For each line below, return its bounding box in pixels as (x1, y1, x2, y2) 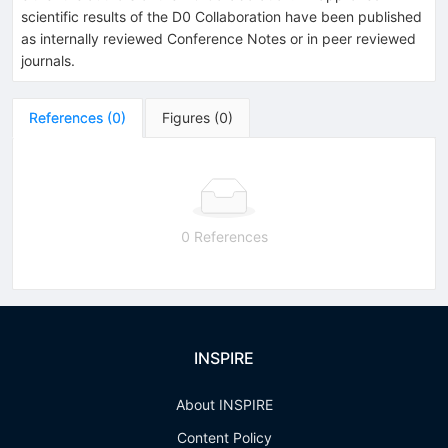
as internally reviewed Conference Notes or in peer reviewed (21, 29, 416, 47)
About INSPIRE (175, 396, 273, 413)
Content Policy (176, 429, 272, 446)
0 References (180, 227, 268, 245)
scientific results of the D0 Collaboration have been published (21, 7, 422, 25)
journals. (21, 51, 75, 69)
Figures (162, 108, 210, 126)
